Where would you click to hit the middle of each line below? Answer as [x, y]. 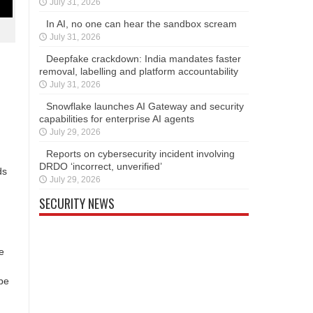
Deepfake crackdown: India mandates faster [144, 58]
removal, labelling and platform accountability [139, 71]
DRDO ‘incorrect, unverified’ [101, 166]
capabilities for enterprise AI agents [117, 118]
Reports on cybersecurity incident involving [140, 153]
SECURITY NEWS [77, 203]
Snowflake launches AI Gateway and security [145, 106]
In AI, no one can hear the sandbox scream [141, 23]
